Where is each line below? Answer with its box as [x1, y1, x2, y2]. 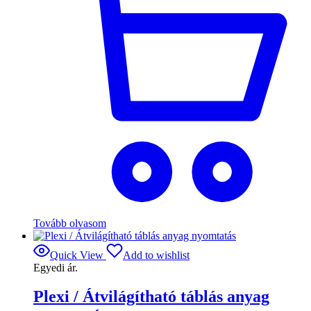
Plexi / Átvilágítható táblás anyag [33, 287, 269, 306]
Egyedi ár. [33, 261, 78, 274]
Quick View [50, 249, 103, 261]
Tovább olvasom [33, 217, 106, 229]
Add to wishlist [123, 249, 190, 261]
